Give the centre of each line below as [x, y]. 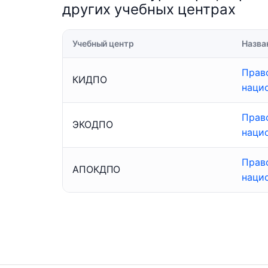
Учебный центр [103, 44]
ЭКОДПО [93, 125]
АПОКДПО [97, 170]
